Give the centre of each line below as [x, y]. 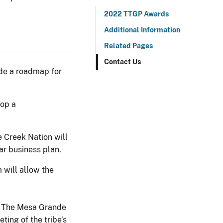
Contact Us [122, 62]
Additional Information [142, 30]
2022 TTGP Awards [136, 14]
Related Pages [128, 46]
